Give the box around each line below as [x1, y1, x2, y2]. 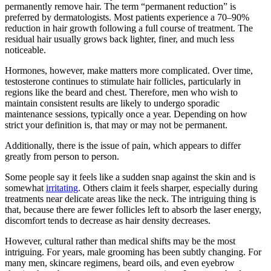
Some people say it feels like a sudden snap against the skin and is [5, 171, 255, 182]
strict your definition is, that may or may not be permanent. [5, 119, 227, 130]
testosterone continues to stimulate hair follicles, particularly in [5, 76, 241, 87]
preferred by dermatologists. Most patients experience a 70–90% [5, 11, 249, 22]
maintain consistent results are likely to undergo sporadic [5, 97, 220, 108]
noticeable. [5, 44, 46, 55]
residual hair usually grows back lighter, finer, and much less [5, 33, 234, 44]
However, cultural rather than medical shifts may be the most [5, 235, 235, 246]
